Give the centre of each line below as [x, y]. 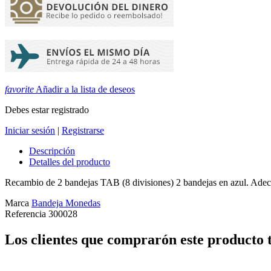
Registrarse [83, 131]
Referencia [27, 214]
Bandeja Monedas [66, 203]
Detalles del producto [70, 162]
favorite [19, 90]
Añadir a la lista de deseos [84, 90]
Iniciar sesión [30, 131]
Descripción [52, 151]
